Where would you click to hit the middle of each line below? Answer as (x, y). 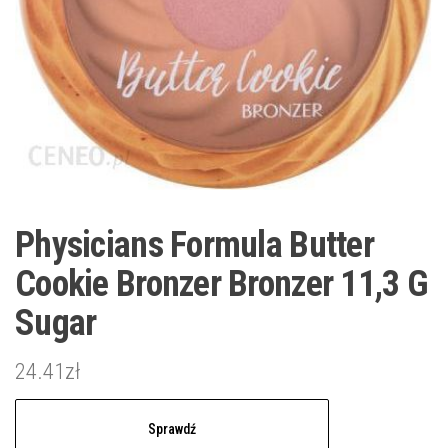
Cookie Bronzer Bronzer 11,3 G (222, 283)
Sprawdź (171, 428)
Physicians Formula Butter (194, 244)
